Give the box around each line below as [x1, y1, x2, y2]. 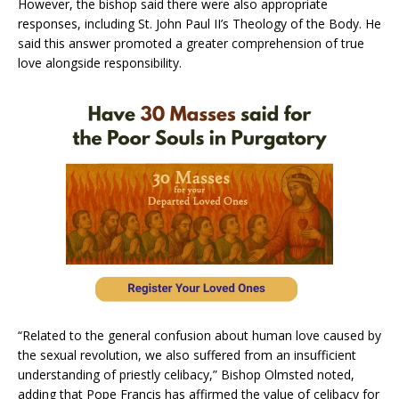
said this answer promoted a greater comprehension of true [18, 34, 364, 52]
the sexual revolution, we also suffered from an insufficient [18, 346, 356, 363]
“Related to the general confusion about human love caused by [18, 326, 381, 344]
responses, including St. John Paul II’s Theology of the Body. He [18, 14, 381, 32]
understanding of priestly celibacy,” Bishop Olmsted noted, [18, 365, 354, 383]
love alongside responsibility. [18, 53, 182, 71]
